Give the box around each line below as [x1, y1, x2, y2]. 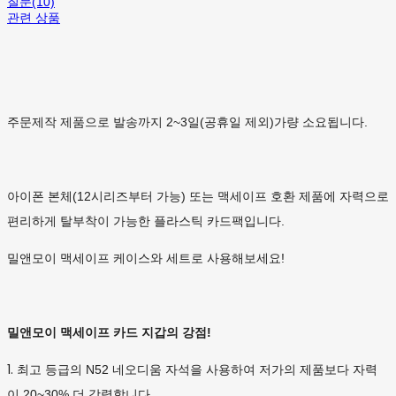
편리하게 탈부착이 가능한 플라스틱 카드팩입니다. [7, 214, 285, 229]
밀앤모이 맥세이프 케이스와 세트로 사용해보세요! [7, 251, 285, 266]
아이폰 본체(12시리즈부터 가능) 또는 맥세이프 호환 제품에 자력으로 [7, 189, 389, 204]
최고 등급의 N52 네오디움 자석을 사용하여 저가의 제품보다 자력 [17, 362, 377, 377]
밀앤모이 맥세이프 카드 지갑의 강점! [7, 325, 211, 340]
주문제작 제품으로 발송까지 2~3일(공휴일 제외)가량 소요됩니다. [7, 115, 368, 130]
